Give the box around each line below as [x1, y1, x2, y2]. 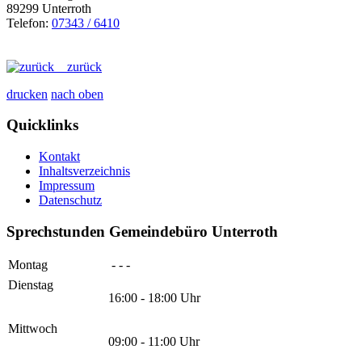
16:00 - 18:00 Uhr [108, 290, 200, 305]
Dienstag [8, 277, 53, 292]
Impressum [39, 179, 95, 193]
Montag [8, 257, 48, 271]
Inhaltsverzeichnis [39, 164, 130, 179]
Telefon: [6, 15, 52, 30]
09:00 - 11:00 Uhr [108, 334, 200, 348]
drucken [6, 86, 48, 101]
